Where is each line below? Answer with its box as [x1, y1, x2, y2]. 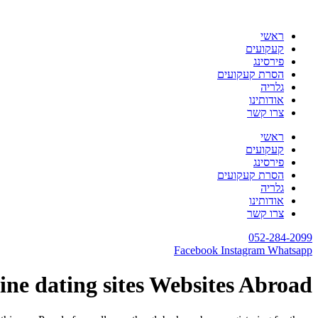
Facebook [174, 244, 218, 256]
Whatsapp [268, 244, 312, 256]
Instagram [221, 244, 265, 256]
